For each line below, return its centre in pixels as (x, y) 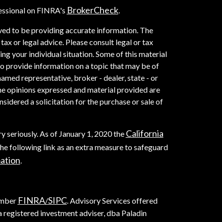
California (144, 134)
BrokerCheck (92, 10)
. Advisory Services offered (112, 201)
